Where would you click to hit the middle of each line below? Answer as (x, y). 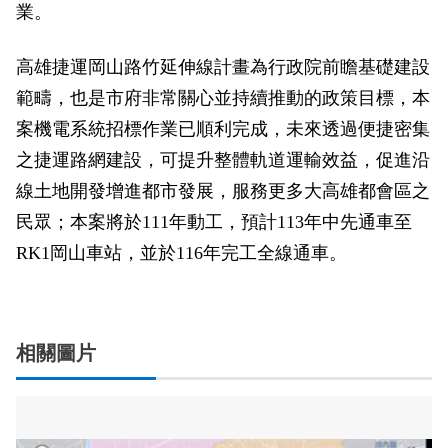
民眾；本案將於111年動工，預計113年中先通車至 (214, 222)
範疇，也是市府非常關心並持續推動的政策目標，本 (223, 98)
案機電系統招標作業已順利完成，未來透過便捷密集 (223, 129)
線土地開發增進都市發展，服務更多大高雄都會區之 (223, 191)
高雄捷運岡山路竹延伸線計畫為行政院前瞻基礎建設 (223, 67)
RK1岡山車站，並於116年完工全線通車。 (181, 253)
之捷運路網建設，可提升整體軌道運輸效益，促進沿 (223, 160)
